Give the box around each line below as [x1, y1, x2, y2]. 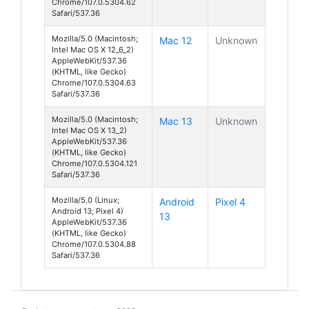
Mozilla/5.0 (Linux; [52, 195, 119, 205]
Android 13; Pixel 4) [52, 206, 123, 216]
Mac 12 [159, 34, 192, 46]
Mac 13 [159, 114, 192, 127]
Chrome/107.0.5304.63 [52, 77, 136, 88]
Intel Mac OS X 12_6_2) [52, 44, 134, 54]
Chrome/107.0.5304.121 [52, 158, 137, 168]
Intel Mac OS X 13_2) [52, 125, 127, 135]
